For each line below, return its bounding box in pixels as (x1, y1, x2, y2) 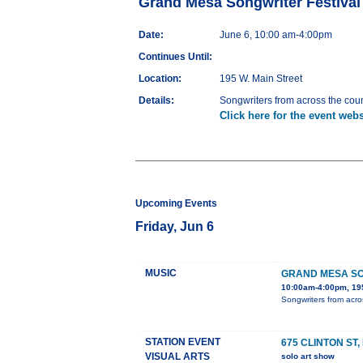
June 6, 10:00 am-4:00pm (220, 29, 332, 41)
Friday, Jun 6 (135, 220, 214, 234)
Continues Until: (139, 51, 212, 63)
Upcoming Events (135, 198, 217, 210)
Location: (139, 73, 181, 85)
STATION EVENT (145, 336, 220, 348)
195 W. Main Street (220, 73, 302, 85)
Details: (139, 95, 174, 107)
